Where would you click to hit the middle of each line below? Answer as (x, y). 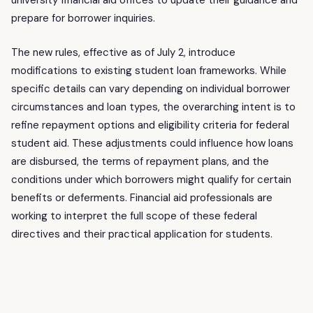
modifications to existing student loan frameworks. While (149, 70)
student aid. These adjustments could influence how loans (152, 143)
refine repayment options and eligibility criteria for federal (150, 125)
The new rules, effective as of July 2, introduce (123, 52)
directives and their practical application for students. (142, 234)
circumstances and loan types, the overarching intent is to (153, 107)
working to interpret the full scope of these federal (134, 216)
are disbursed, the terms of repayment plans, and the (140, 161)
